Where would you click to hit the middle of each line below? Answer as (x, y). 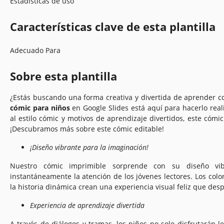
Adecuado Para (35, 50)
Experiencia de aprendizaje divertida (87, 205)
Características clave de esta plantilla (113, 26)
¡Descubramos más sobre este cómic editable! (87, 128)
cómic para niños (40, 107)
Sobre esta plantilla (63, 76)
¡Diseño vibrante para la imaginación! (89, 147)
